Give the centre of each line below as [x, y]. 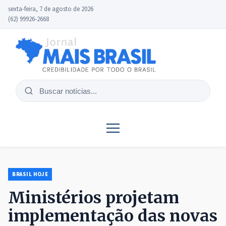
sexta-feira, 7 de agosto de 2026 [51, 9]
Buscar [35, 96]
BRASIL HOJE [30, 175]
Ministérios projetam [94, 198]
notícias [38, 109]
